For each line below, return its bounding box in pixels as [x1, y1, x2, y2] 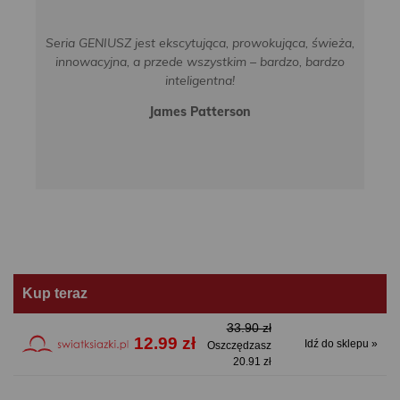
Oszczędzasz [206, 338, 271, 352]
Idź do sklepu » [304, 337, 378, 351]
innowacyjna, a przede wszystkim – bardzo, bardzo [55, 53, 345, 70]
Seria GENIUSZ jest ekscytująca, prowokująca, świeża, [46, 34, 354, 51]
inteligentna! [165, 71, 235, 88]
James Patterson [149, 103, 251, 120]
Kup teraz [22, 285, 87, 301]
